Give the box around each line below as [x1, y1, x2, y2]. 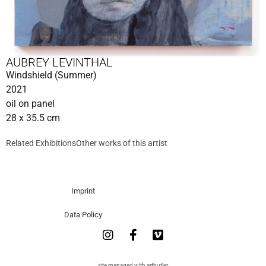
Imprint [71, 186, 95, 195]
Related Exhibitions [6, 138, 76, 148]
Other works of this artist [76, 138, 167, 148]
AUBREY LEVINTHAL [6, 55, 113, 69]
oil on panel [6, 97, 55, 109]
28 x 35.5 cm [6, 112, 60, 123]
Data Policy [64, 210, 102, 219]
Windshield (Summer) [6, 69, 97, 81]
